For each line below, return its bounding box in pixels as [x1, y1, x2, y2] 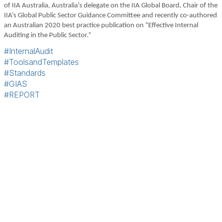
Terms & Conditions [7, 168, 70, 177]
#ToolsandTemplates [4, 57, 79, 67]
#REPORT [4, 90, 40, 100]
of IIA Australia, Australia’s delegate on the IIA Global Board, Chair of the [4, 2, 218, 10]
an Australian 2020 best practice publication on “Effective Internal [4, 22, 198, 30]
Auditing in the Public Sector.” [4, 32, 91, 40]
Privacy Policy [72, 168, 118, 177]
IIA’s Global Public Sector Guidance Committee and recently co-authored [4, 12, 217, 20]
